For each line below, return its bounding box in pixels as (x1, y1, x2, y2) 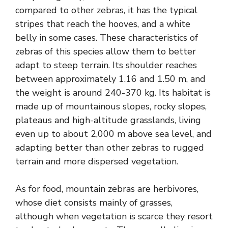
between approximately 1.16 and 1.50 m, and (15, 73, 206, 85)
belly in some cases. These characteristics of (15, 32, 198, 44)
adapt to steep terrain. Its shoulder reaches (15, 59, 197, 72)
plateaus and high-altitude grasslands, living (15, 114, 201, 127)
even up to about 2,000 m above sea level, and (15, 128, 212, 140)
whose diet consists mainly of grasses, (15, 196, 173, 209)
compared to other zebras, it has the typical (15, 4, 197, 17)
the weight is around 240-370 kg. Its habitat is (15, 87, 211, 99)
